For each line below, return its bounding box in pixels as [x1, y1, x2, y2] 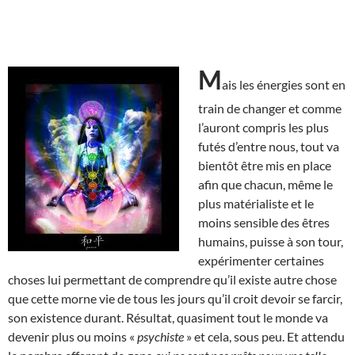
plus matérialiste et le [198, 195, 314, 211]
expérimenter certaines [198, 252, 324, 268]
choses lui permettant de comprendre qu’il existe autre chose [8, 271, 337, 287]
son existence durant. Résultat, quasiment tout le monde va [8, 309, 328, 325]
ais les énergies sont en [222, 76, 345, 92]
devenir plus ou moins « [8, 328, 137, 344]
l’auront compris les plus [198, 119, 329, 135]
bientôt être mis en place [198, 157, 331, 173]
